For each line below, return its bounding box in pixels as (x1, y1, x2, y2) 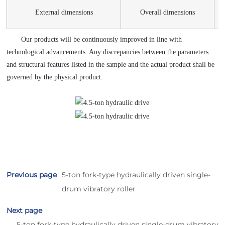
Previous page (7, 170, 57, 179)
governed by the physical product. (7, 73, 103, 81)
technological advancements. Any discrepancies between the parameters (7, 48, 209, 56)
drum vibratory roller (62, 184, 136, 193)
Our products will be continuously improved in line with (21, 35, 182, 43)
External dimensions (35, 8, 93, 16)
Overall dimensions (140, 8, 195, 16)
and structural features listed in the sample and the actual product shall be (7, 60, 215, 68)
